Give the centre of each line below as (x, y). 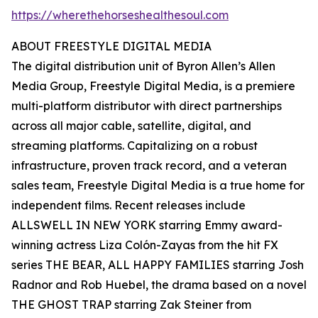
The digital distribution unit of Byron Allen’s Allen (143, 66)
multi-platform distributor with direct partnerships (147, 106)
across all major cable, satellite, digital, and (131, 126)
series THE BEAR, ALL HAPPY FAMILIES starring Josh (158, 265)
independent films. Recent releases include (128, 205)
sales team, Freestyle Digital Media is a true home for (158, 186)
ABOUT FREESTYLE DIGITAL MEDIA (111, 46)
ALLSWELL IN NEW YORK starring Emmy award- (147, 225)
